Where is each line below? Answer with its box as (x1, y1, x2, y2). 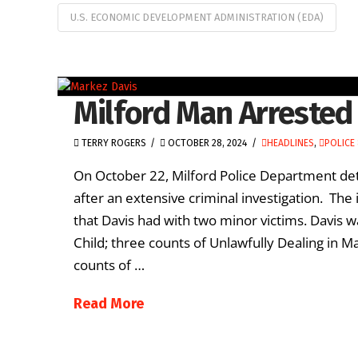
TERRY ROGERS (79, 137, 146, 149)
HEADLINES (266, 137, 314, 149)
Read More (74, 294, 144, 312)
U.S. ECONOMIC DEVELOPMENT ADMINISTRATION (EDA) (70, 10, 324, 23)
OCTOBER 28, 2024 (165, 137, 248, 149)
